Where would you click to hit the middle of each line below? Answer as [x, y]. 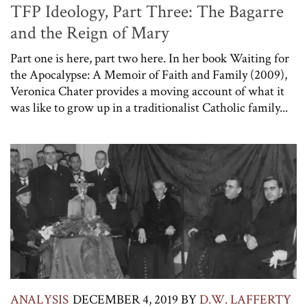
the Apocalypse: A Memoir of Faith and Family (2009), [149, 75]
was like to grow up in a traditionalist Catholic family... [149, 108]
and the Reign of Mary [90, 33]
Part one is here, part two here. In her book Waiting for [150, 59]
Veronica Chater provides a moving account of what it [147, 92]
